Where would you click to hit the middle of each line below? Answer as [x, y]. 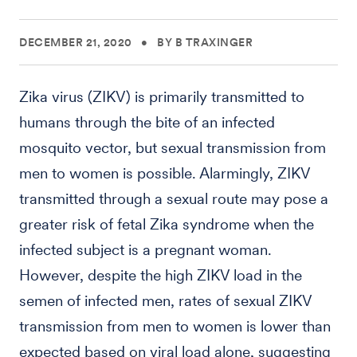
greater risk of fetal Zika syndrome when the [167, 224]
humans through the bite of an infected [147, 122]
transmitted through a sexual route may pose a [174, 199]
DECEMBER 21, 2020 [76, 42]
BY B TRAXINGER [205, 42]
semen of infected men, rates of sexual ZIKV [165, 301]
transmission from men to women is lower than [175, 326]
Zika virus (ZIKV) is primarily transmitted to [162, 97]
